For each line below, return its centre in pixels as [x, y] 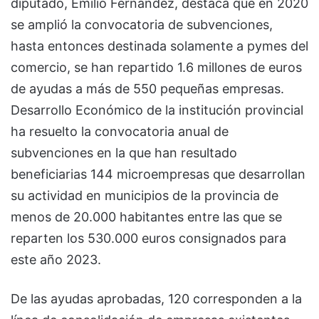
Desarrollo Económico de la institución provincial [157, 110]
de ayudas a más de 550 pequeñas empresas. [147, 88]
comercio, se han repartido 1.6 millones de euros [156, 67]
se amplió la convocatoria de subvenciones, [142, 24]
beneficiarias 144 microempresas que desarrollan [158, 174]
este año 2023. [56, 259]
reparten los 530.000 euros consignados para [148, 238]
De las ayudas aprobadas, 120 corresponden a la [156, 298]
